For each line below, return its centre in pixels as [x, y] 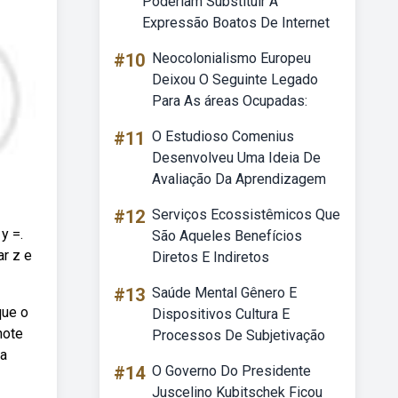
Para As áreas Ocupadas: [230, 101]
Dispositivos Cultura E [221, 314]
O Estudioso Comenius [223, 136]
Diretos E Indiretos [211, 257]
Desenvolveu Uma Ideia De [236, 158]
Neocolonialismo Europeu [231, 58]
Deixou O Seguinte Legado [235, 80]
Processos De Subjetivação [239, 335]
